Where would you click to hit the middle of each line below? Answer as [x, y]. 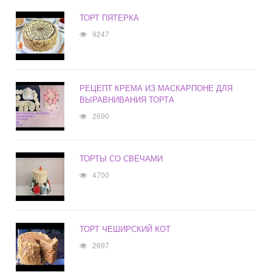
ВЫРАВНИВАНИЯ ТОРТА [127, 100]
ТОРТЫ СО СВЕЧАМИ [121, 158]
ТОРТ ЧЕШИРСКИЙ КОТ [125, 229]
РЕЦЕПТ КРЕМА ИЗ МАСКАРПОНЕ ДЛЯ [156, 88]
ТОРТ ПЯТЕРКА [110, 18]
